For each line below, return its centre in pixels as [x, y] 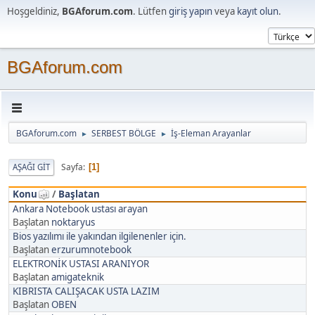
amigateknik [78, 277]
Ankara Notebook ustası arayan [80, 208]
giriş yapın [191, 11]
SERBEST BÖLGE [124, 133]
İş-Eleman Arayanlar [211, 133]
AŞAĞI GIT [31, 167]
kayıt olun [258, 11]
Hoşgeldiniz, [34, 11]
